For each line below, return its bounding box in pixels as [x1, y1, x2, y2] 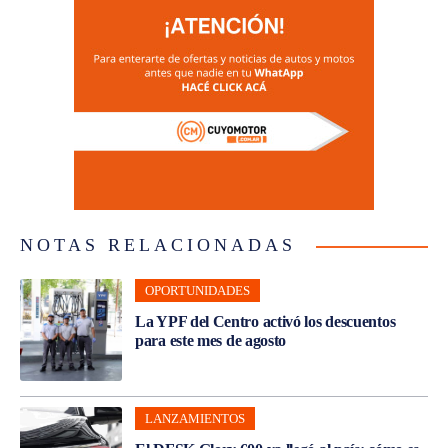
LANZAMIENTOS [145, 411, 245, 427]
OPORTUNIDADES [145, 283, 250, 299]
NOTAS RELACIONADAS [20, 235, 296, 256]
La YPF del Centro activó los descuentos [135, 313, 396, 331]
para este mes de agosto [135, 332, 287, 350]
